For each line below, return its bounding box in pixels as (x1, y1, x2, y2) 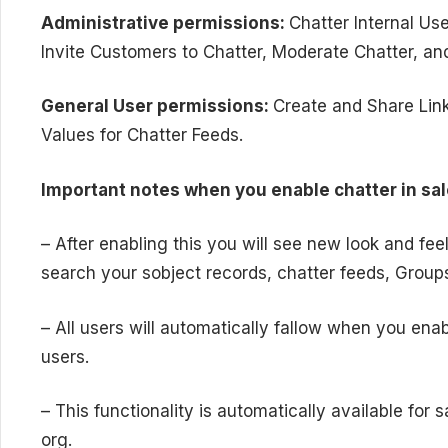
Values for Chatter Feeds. (41, 125, 243, 146)
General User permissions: (41, 96, 273, 117)
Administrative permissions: (41, 12, 289, 33)
